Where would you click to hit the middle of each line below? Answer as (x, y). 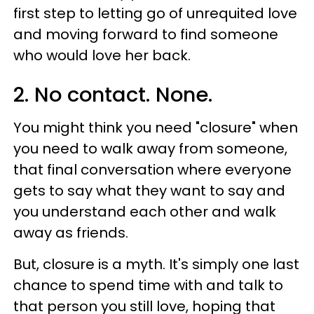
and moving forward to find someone (146, 34)
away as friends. (71, 232)
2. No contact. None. (113, 94)
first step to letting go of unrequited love (155, 13)
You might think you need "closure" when (156, 127)
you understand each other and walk (145, 211)
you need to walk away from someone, (150, 148)
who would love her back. (102, 55)
